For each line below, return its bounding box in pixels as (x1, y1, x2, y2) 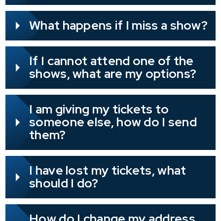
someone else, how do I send (29, 114, 197, 131)
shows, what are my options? (29, 66, 197, 82)
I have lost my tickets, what (29, 162, 186, 179)
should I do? (29, 175, 99, 192)
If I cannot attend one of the (29, 53, 194, 70)
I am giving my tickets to (29, 101, 169, 118)
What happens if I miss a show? (29, 17, 208, 34)
